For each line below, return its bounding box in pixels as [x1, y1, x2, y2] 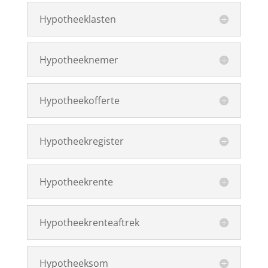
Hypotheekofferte [39, 94, 120, 107]
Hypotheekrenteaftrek [39, 216, 139, 229]
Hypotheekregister [39, 135, 124, 148]
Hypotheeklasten [39, 13, 116, 26]
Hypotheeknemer [39, 53, 118, 66]
